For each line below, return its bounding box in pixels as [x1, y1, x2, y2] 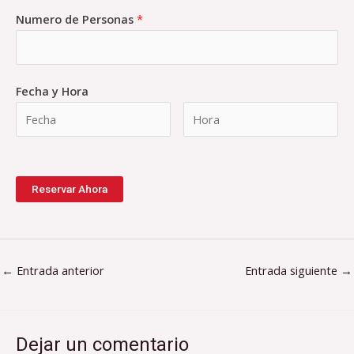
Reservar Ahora [32, 183, 107, 196]
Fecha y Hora [16, 83, 88, 100]
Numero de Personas [16, 11, 137, 28]
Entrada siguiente [245, 262, 341, 278]
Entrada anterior [13, 262, 104, 278]
